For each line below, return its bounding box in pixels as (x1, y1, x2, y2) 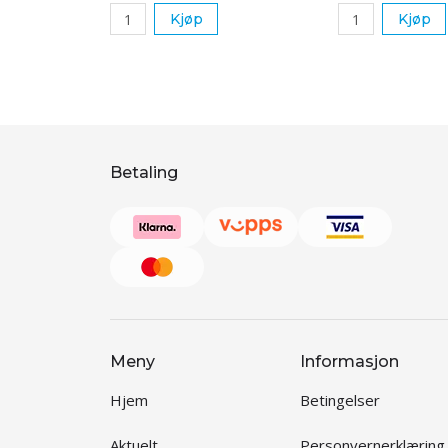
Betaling (110, 163, 178, 183)
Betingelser (300, 390, 380, 411)
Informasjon (300, 352, 399, 372)
